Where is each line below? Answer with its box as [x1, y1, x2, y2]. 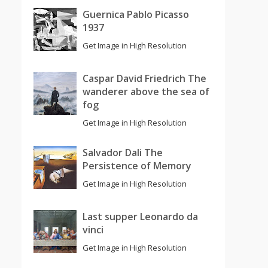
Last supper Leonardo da [83, 209, 199, 223]
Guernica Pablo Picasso [83, 7, 190, 21]
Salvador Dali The [83, 145, 163, 159]
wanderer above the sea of [83, 84, 210, 98]
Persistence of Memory [83, 159, 192, 172]
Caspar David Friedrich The [83, 71, 207, 85]
